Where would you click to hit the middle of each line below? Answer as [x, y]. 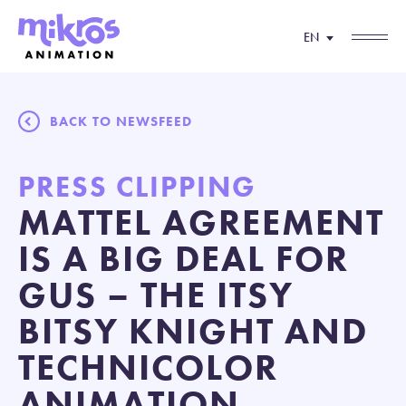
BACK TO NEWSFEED [121, 121]
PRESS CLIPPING [137, 187]
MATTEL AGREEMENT [201, 222]
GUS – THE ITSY [156, 295]
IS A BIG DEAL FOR [184, 259]
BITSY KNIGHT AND [193, 331]
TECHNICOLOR [148, 367]
